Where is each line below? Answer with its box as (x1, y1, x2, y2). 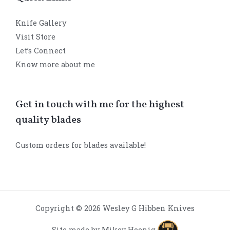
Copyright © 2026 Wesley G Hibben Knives (35, 203, 195, 213)
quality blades (15, 113, 81, 128)
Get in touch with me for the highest (15, 98, 184, 112)
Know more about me (15, 60, 95, 70)
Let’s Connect (15, 46, 66, 56)
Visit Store (15, 32, 55, 42)
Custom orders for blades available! (15, 140, 146, 150)
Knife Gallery (15, 18, 66, 28)
